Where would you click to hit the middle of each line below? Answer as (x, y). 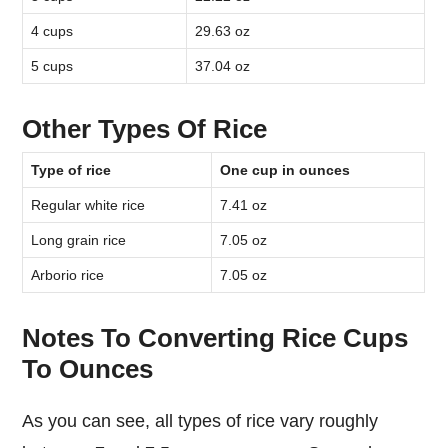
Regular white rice (88, 204)
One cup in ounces (285, 169)
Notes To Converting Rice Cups (215, 337)
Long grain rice (79, 239)
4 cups (52, 30)
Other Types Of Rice (145, 128)
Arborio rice (68, 274)
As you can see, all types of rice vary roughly (28, 421)
